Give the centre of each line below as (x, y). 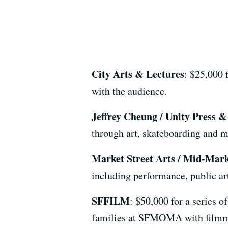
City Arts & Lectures (138, 74)
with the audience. (129, 91)
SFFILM (111, 201)
